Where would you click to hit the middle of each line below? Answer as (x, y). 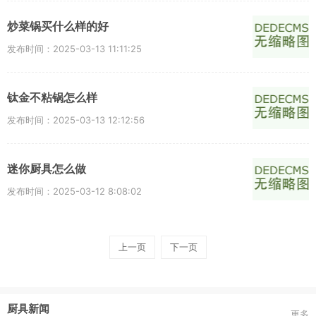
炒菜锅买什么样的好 (58, 26)
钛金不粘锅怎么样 (52, 97)
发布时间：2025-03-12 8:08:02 (74, 191)
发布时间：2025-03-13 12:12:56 (76, 120)
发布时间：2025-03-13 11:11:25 (74, 48)
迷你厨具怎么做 (47, 169)
